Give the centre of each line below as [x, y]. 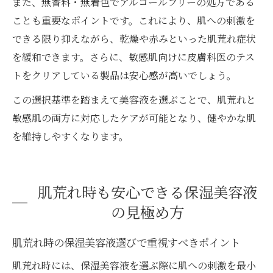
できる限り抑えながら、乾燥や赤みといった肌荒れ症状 [134, 39]
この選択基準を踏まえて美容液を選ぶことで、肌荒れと [134, 100]
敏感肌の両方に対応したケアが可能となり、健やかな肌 [134, 118]
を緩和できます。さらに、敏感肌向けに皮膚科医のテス [133, 57]
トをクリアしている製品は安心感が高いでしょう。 [124, 76]
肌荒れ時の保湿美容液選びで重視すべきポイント [126, 243]
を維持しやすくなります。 [70, 136]
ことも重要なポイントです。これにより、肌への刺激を [134, 21]
